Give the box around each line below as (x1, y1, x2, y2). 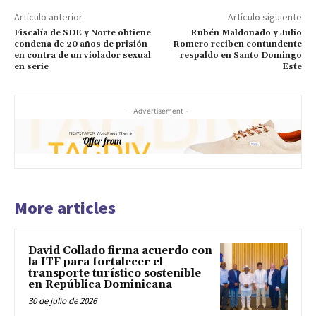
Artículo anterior (14, 11, 83, 23)
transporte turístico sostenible (28, 267, 201, 281)
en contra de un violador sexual (14, 50, 151, 61)
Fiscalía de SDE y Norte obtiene (14, 28, 151, 38)
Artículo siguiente (227, 11, 302, 23)
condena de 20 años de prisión (14, 39, 147, 49)
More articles (14, 197, 116, 219)
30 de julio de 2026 (28, 295, 97, 308)
